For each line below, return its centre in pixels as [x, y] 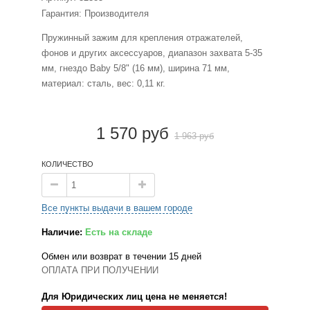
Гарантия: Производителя [95, 14]
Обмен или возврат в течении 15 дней [121, 257]
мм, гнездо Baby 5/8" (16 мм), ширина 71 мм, [136, 69]
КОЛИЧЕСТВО [67, 164]
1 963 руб [194, 136]
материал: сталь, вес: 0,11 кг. [103, 84]
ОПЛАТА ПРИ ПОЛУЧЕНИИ [100, 271]
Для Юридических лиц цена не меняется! [134, 297]
